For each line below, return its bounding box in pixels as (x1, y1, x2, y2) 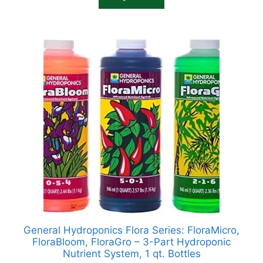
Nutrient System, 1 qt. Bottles (62, 247, 201, 259)
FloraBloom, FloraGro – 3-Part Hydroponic (32, 235, 231, 248)
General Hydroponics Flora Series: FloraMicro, (23, 224, 240, 236)
